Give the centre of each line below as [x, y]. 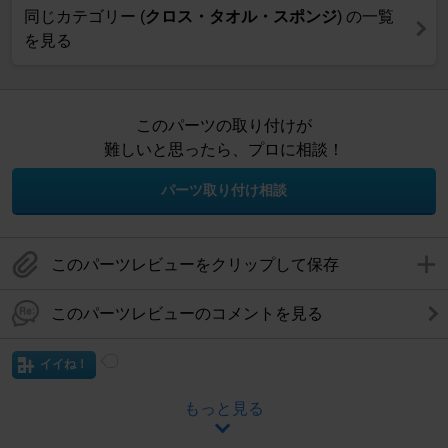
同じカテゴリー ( [84, 16]
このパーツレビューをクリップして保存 [195, 264]
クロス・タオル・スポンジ [241, 16]
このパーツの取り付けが [224, 125]
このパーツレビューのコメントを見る [187, 313]
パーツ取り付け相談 [224, 189]
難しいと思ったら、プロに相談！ [224, 149]
